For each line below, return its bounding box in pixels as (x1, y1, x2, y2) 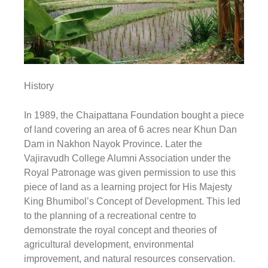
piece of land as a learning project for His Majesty (24, 182, 232, 193)
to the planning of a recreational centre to (24, 211, 196, 221)
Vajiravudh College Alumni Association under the (24, 153, 231, 164)
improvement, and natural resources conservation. (24, 254, 235, 264)
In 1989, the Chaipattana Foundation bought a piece (24, 110, 244, 121)
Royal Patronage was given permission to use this (24, 167, 236, 178)
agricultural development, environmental (24, 239, 194, 250)
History (24, 81, 54, 92)
